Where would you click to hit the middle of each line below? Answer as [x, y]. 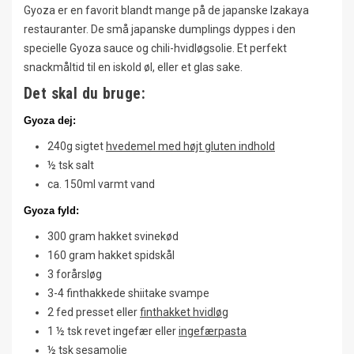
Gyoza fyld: [51, 210]
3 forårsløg [75, 274]
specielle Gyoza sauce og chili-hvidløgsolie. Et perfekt [155, 48]
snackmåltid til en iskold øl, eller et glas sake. [133, 67]
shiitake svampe [169, 293]
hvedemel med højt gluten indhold [190, 146]
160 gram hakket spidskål [111, 255]
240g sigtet [77, 146]
